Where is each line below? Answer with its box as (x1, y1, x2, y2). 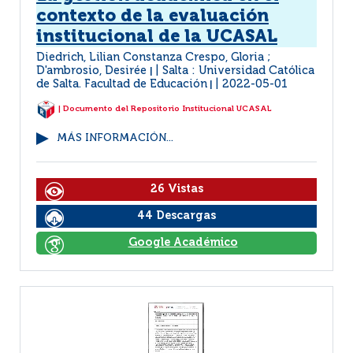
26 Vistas (150, 184, 203, 195)
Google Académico (128, 237, 238, 248)
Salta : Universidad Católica (162, 65, 314, 76)
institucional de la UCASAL (36, 28, 277, 46)
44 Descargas (137, 210, 216, 221)
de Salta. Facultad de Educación (36, 79, 207, 90)
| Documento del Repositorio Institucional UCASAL (56, 105, 272, 113)
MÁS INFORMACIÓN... (57, 133, 173, 143)
